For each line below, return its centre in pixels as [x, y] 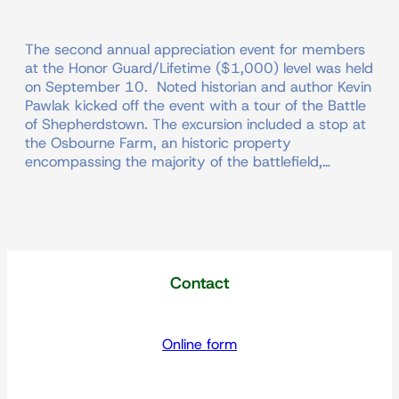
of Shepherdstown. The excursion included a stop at [195, 124]
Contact [199, 283]
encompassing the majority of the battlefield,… [178, 162]
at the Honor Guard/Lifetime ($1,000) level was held [199, 68]
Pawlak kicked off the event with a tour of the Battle [195, 106]
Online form [199, 345]
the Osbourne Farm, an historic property [158, 143]
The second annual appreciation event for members [195, 49]
